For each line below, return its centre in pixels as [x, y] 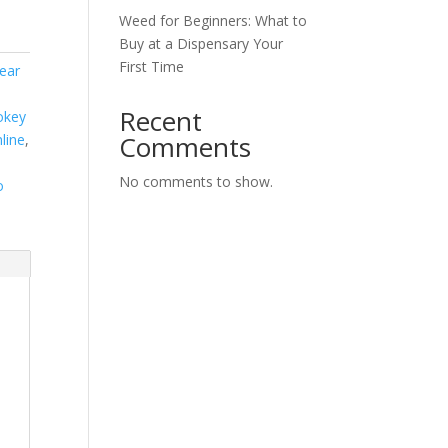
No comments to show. [196, 181]
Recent [161, 121]
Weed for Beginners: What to [213, 20]
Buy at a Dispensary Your [201, 43]
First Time [152, 66]
